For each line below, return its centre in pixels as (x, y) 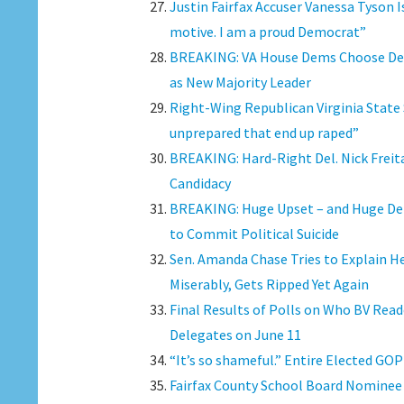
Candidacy (200, 183)
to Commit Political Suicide (254, 234)
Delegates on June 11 (235, 335)
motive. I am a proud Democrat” (267, 32)
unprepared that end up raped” (264, 133)
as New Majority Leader (240, 82)
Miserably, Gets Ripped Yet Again (269, 284)
